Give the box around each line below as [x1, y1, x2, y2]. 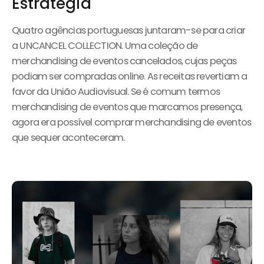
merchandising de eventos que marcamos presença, [12, 100, 243, 114]
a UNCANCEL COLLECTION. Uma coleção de [12, 38, 198, 52]
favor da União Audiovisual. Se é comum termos [12, 84, 220, 98]
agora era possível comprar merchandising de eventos [12, 115, 252, 129]
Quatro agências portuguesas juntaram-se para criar [12, 23, 246, 37]
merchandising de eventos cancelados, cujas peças [12, 54, 237, 68]
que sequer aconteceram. [12, 130, 125, 144]
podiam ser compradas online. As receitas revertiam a [12, 69, 247, 83]
